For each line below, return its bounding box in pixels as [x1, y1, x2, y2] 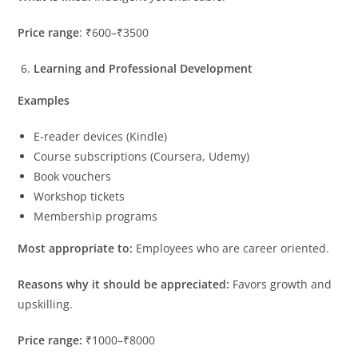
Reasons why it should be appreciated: [18, 276, 230, 292]
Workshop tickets [34, 188, 125, 204]
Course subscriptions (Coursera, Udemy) [34, 148, 250, 164]
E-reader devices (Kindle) [34, 128, 168, 144]
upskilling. [18, 296, 74, 312]
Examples [18, 92, 70, 108]
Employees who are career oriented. [133, 240, 330, 256]
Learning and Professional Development [34, 60, 253, 76]
